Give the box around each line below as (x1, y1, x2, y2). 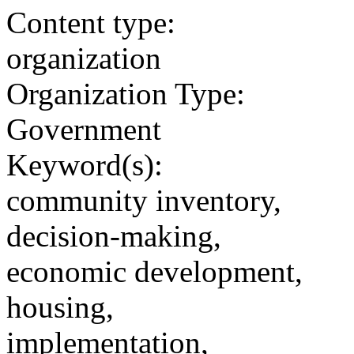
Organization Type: (6, 76, 245, 111)
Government (6, 111, 161, 146)
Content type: (6, 5, 175, 40)
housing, (6, 289, 114, 324)
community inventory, (6, 183, 281, 217)
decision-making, (6, 218, 221, 253)
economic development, (6, 254, 303, 288)
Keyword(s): (6, 147, 163, 182)
